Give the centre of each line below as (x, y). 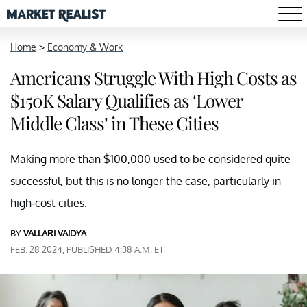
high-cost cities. (49, 203)
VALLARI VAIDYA (55, 233)
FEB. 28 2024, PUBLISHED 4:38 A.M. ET (87, 249)
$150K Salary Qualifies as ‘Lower (126, 100)
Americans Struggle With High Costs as (153, 78)
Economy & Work (85, 47)
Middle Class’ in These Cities (114, 123)
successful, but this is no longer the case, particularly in (146, 181)
